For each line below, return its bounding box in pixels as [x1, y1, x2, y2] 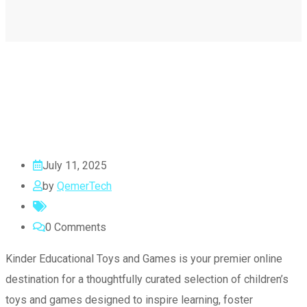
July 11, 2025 [42, 159, 107, 173]
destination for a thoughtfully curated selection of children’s [5, 273, 288, 286]
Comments [51, 221, 106, 234]
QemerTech [57, 180, 112, 193]
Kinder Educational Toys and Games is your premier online [5, 252, 282, 266]
